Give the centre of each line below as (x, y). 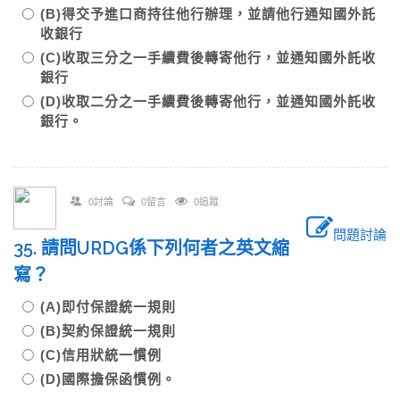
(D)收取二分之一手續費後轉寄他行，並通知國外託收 (208, 101)
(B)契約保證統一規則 (108, 331)
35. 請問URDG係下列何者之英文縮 (151, 248)
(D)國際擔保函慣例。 (108, 379)
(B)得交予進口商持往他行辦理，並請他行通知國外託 (208, 14)
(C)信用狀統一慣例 (101, 355)
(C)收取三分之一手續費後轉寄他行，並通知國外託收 (208, 58)
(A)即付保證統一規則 (108, 307)
